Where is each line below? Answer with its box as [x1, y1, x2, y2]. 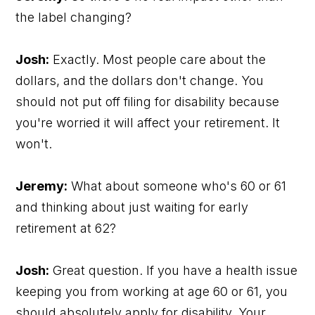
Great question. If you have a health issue [49, 262, 298, 278]
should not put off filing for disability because [15, 94, 280, 109]
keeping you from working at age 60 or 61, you [15, 283, 288, 299]
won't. [15, 136, 53, 151]
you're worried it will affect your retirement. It [15, 115, 281, 130]
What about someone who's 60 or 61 [67, 178, 287, 193]
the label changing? [15, 9, 132, 25]
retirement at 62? [15, 220, 117, 236]
